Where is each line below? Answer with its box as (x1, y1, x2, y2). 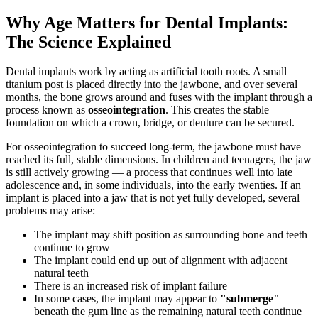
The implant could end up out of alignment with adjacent (34, 254, 287, 267)
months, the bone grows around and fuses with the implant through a (6, 91, 312, 104)
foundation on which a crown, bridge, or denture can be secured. (6, 116, 295, 129)
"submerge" (220, 292, 280, 305)
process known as (6, 104, 88, 116)
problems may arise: (6, 204, 95, 217)
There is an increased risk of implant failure (34, 280, 227, 292)
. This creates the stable (165, 104, 269, 116)
